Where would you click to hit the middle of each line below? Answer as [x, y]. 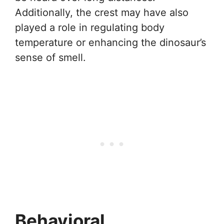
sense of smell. [50, 57]
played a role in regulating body [90, 27]
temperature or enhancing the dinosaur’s [110, 42]
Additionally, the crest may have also [102, 12]
